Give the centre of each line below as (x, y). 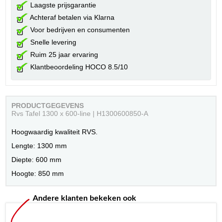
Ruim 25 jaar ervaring (63, 54)
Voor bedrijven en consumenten (79, 29)
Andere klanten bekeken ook (85, 198)
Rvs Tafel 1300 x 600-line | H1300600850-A (80, 113)
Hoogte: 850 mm (38, 173)
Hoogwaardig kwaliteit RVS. (55, 132)
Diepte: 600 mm (37, 159)
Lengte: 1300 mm (39, 145)
